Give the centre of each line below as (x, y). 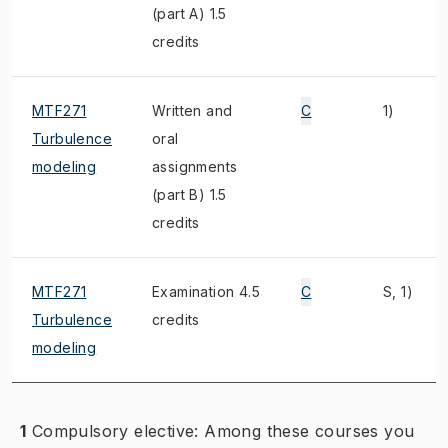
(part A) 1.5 (189, 13)
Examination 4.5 (206, 291)
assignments (195, 166)
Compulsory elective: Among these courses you (223, 431)
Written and (192, 110)
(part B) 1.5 (189, 194)
